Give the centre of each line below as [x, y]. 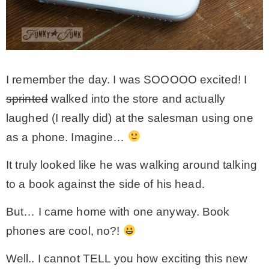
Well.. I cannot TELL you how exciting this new [127, 259]
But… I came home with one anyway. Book [118, 212]
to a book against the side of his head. [105, 184]
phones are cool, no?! [65, 231]
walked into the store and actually [136, 98]
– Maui [134, 59]
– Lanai [135, 96]
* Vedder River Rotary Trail [185, 134]
